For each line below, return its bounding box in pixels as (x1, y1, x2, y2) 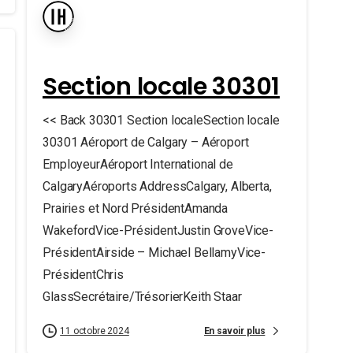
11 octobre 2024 (59, 325, 129, 336)
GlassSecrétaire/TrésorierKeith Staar (42, 289, 242, 304)
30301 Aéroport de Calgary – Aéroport (42, 135, 249, 150)
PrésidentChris (42, 267, 124, 282)
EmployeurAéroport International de (42, 157, 233, 172)
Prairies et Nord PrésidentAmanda (42, 201, 228, 216)
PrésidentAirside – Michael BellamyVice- (42, 245, 266, 260)
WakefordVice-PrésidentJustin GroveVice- (42, 223, 273, 238)
